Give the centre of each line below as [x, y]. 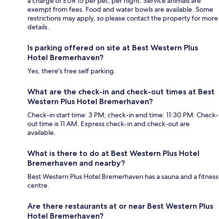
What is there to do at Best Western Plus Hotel [113, 153]
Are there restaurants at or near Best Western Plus [120, 206]
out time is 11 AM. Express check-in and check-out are [109, 123]
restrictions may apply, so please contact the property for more [123, 18]
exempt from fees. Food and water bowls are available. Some [120, 9]
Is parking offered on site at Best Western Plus [113, 47]
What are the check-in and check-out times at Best [121, 91]
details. [38, 27]
